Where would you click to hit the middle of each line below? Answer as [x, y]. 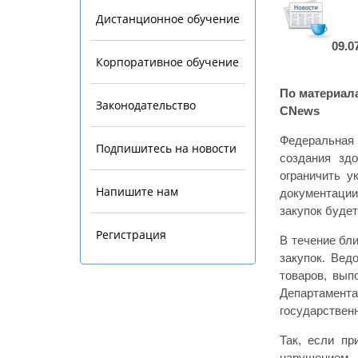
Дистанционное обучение [168, 19]
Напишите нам [137, 192]
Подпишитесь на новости [166, 149]
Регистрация [131, 235]
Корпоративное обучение [167, 62]
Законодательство [146, 105]
